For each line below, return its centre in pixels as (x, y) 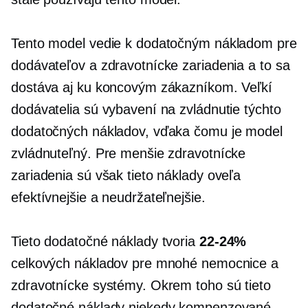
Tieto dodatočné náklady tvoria (105, 241)
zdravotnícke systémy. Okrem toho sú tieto (141, 285)
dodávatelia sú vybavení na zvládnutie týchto (146, 109)
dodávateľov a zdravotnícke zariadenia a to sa (151, 65)
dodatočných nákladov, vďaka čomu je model (147, 131)
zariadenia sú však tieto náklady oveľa (126, 175)
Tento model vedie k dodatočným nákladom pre (154, 43)
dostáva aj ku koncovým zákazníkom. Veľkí (142, 87)
